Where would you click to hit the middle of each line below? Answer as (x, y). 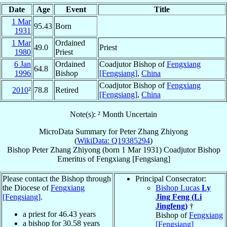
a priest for (41, 214)
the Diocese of (27, 187)
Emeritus (71, 159)
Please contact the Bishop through (57, 178)
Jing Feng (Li (179, 197)
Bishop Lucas (179, 187)
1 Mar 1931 (140, 149)
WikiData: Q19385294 (113, 140)
